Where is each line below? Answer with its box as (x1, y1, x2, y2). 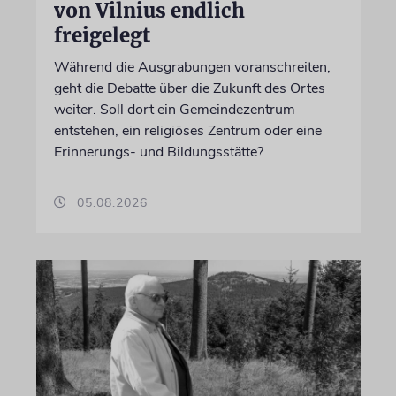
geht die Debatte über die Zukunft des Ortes (53, 78, 325, 98)
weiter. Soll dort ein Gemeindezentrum (53, 99, 295, 119)
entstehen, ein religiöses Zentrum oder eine (53, 120, 322, 141)
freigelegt (53, 22, 150, 48)
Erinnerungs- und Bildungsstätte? (53, 141, 263, 162)
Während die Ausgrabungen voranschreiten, (53, 57, 331, 77)
